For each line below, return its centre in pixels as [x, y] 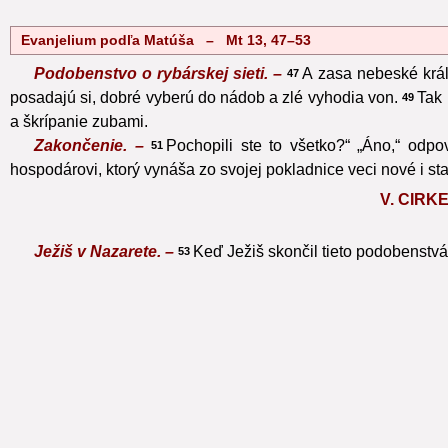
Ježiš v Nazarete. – [106, 251]
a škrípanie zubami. [79, 121]
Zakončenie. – [93, 145]
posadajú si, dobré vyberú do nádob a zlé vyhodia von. [204, 97]
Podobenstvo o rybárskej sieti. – [160, 73]
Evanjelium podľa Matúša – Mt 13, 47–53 [166, 39]
